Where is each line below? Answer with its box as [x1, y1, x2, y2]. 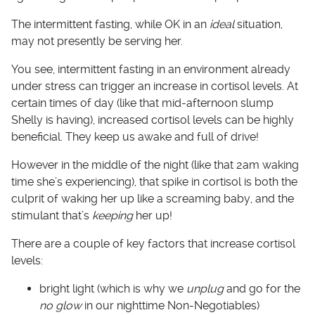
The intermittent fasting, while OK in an [11, 18, 210, 32]
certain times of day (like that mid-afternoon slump [11, 96, 274, 110]
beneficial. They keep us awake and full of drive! [11, 130, 259, 144]
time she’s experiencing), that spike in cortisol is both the [11, 175, 297, 189]
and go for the [224, 282, 300, 296]
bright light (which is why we [39, 282, 186, 296]
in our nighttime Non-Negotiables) [82, 299, 259, 313]
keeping [92, 209, 133, 223]
